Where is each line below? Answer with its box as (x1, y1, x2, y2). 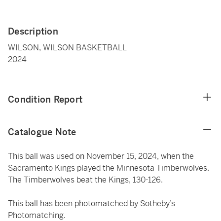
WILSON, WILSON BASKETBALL (8, 42, 127, 53)
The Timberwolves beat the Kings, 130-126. (8, 175, 163, 185)
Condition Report (8, 94, 82, 105)
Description (8, 26, 58, 37)
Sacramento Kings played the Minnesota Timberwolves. (8, 163, 209, 173)
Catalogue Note (8, 126, 76, 138)
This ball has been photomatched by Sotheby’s (8, 198, 175, 209)
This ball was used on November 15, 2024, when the (8, 151, 194, 161)
